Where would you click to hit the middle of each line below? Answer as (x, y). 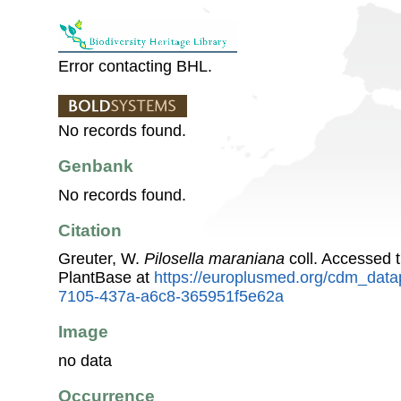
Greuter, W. (101, 259)
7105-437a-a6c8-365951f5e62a (171, 297)
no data (85, 360)
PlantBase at (106, 278)
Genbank (96, 166)
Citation (90, 230)
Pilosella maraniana (214, 259)
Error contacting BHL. (135, 66)
